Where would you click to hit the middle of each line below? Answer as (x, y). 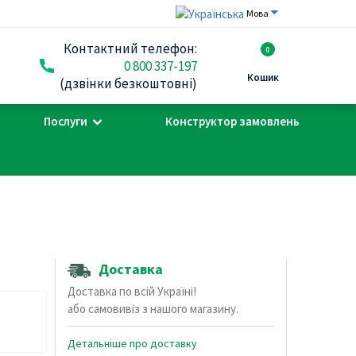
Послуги (66, 121)
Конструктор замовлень (232, 121)
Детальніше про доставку (132, 344)
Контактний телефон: (130, 48)
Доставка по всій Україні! (132, 292)
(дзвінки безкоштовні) (128, 83)
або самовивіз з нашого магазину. (153, 309)
